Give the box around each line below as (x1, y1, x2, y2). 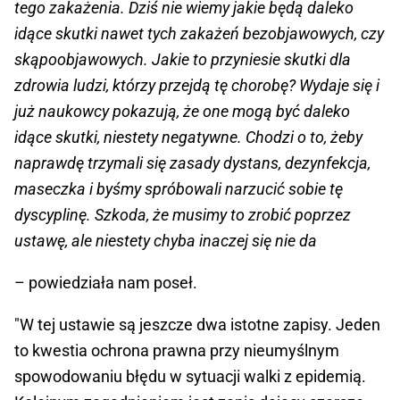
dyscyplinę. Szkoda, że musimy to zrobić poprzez (14, 205, 351, 225)
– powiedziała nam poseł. (14, 273, 197, 293)
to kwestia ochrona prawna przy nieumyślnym (14, 341, 339, 361)
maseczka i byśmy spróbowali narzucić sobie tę (14, 179, 343, 199)
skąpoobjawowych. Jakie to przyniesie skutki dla (14, 50, 351, 70)
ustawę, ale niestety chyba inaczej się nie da (14, 231, 317, 251)
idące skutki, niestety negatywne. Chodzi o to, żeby (14, 128, 362, 147)
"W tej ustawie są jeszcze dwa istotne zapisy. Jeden (14, 315, 380, 335)
